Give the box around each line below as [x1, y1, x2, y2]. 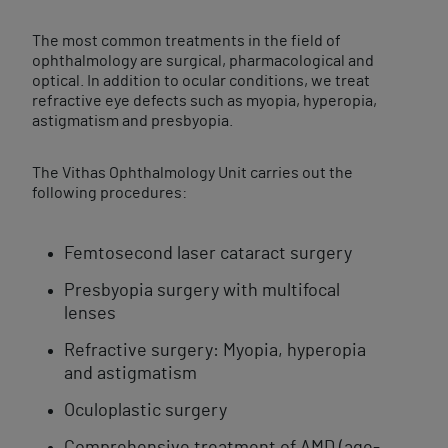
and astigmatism [64, 365, 197, 383]
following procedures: [32, 185, 187, 201]
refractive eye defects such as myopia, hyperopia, [32, 93, 377, 109]
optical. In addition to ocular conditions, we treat [32, 73, 370, 89]
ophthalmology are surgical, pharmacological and [32, 53, 374, 69]
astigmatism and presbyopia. [32, 113, 233, 129]
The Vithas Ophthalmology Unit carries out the [32, 165, 353, 181]
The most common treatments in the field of [32, 33, 341, 49]
